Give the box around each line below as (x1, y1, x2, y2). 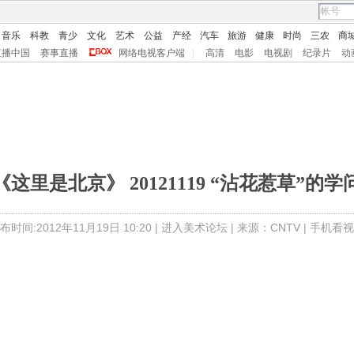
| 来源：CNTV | (228, 221, 310, 234)
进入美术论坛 (161, 221, 228, 234)
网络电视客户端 (119, 47, 185, 58)
